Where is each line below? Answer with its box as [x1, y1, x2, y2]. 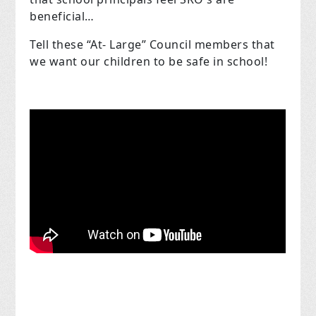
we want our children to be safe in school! [30, 54, 268, 70]
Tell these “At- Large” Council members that [30, 37, 275, 53]
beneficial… [30, 8, 95, 25]
